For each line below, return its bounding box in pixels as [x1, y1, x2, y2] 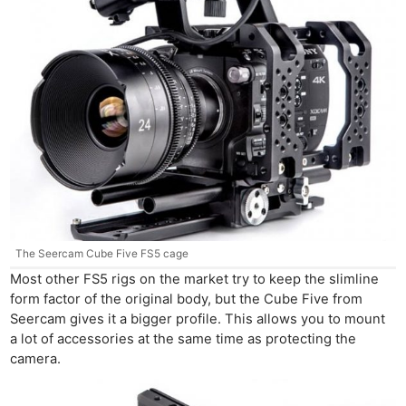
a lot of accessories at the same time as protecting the [10, 331, 357, 348]
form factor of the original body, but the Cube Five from [10, 291, 363, 308]
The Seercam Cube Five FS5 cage [14, 246, 188, 260]
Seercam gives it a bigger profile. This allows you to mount [10, 311, 386, 328]
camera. [10, 351, 62, 368]
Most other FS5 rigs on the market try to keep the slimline [10, 271, 380, 288]
